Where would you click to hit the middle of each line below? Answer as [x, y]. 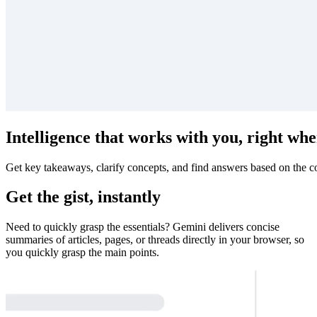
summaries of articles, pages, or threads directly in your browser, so [155, 240]
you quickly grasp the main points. [82, 253]
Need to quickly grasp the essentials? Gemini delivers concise [143, 227]
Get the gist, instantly [83, 197]
